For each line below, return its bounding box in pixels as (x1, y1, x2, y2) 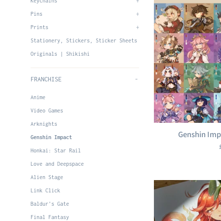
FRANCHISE (31, 75, 62, 83)
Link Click (31, 187, 60, 193)
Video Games (31, 108, 63, 113)
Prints (31, 24, 48, 30)
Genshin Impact (31, 134, 72, 140)
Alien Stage (31, 174, 63, 180)
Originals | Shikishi (31, 51, 90, 57)
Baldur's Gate (31, 201, 69, 207)
